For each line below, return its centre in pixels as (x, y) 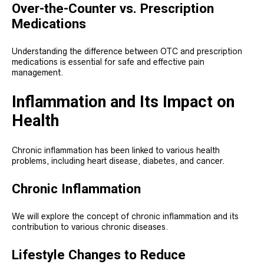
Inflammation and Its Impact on (123, 102)
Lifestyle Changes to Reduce (99, 255)
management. (38, 73)
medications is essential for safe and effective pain (108, 62)
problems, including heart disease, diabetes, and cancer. (118, 161)
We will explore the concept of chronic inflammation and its (125, 217)
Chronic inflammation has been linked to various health (116, 151)
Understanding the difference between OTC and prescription (127, 52)
